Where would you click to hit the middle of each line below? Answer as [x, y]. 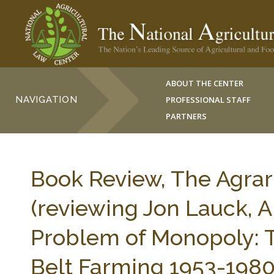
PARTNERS [187, 116]
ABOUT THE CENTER [205, 83]
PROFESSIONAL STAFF [209, 100]
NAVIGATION [46, 100]
